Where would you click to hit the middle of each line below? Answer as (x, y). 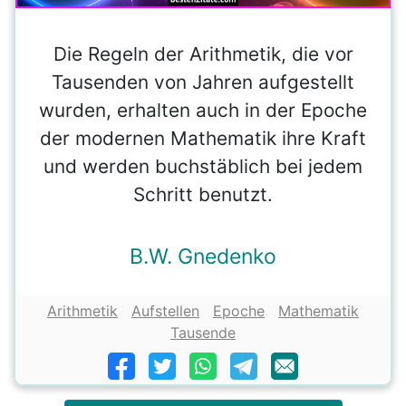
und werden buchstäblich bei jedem (203, 167)
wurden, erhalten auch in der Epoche (203, 111)
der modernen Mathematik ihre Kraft (203, 139)
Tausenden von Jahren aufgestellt (203, 82)
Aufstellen (165, 311)
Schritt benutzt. (203, 195)
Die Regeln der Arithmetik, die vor (203, 54)
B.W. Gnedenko (203, 257)
